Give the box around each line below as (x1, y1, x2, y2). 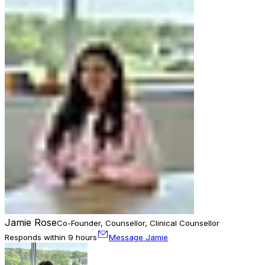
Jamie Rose (5, 216, 57, 229)
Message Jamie (109, 232, 168, 243)
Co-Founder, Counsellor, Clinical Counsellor (57, 218, 219, 228)
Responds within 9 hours (5, 232, 97, 243)
